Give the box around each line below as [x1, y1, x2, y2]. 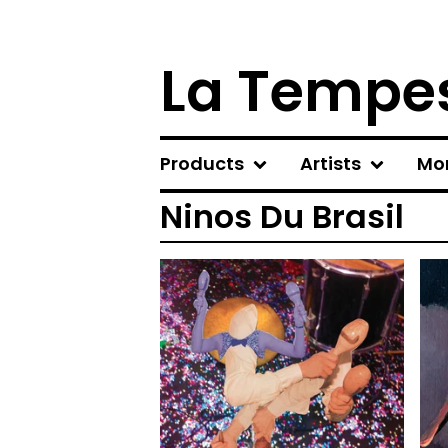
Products [160, 151, 244, 176]
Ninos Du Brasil [160, 194, 404, 239]
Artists [300, 151, 361, 176]
